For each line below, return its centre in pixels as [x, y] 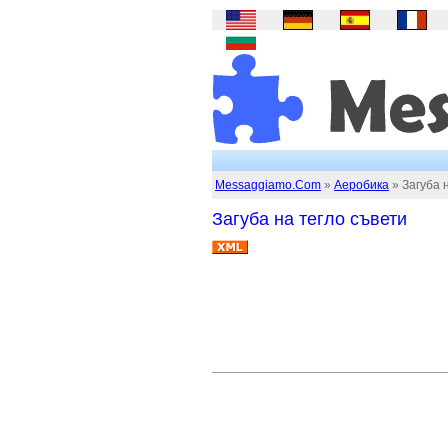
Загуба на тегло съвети [309, 219]
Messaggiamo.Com [268, 185]
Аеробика [361, 185]
